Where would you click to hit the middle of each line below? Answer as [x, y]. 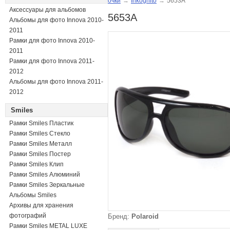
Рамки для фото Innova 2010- [52, 41]
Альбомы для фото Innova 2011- [56, 82]
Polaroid [145, 216]
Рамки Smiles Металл [41, 144]
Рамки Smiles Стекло [40, 133]
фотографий [28, 216]
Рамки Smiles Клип [36, 164]
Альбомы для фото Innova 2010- [56, 20]
